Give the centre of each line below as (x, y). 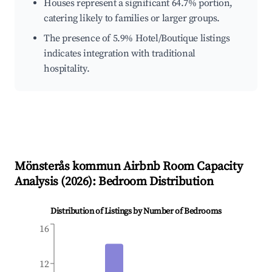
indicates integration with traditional (120, 54)
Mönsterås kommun (68, 167)
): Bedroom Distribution (151, 182)
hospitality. (67, 69)
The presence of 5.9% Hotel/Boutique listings (137, 39)
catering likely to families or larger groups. (132, 19)
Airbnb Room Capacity (182, 167)
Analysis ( (40, 182)
